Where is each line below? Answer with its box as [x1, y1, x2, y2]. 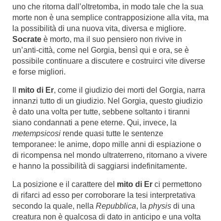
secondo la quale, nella [12, 202, 96, 210]
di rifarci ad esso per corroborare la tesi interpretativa [12, 191, 195, 199]
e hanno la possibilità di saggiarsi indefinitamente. [12, 162, 187, 170]
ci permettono [152, 180, 202, 188]
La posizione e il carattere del [12, 180, 117, 188]
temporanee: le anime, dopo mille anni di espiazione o [12, 140, 201, 148]
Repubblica [96, 202, 136, 210]
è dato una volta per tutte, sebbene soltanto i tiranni [12, 108, 190, 116]
